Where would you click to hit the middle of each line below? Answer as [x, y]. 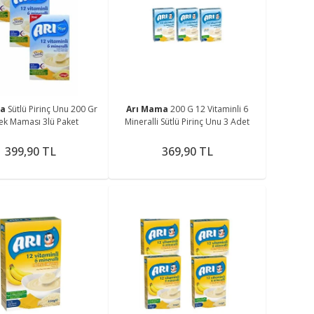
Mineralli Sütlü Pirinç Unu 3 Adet [187, 121]
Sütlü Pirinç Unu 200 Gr [53, 109]
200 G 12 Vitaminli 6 [210, 109]
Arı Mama [149, 109]
